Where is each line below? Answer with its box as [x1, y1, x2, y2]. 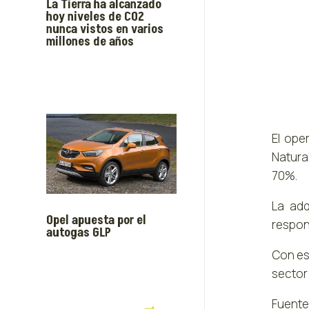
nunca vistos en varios [46, 21, 164, 39]
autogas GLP [46, 223, 112, 241]
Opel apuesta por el [46, 211, 147, 229]
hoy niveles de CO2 [46, 8, 145, 26]
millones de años [46, 33, 134, 51]
